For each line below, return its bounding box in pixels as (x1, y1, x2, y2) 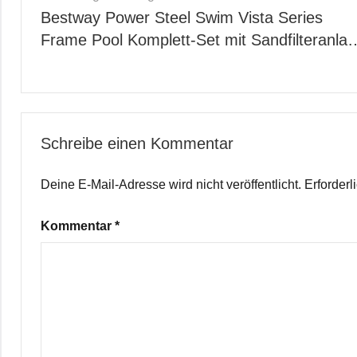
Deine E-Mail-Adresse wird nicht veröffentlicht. (41, 177, 301, 191)
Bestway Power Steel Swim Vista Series (41, 8, 323, 26)
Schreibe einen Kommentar (41, 134, 233, 152)
